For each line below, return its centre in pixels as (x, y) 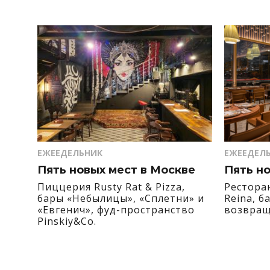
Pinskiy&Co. (67, 221)
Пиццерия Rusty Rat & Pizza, (111, 187)
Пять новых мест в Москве (116, 170)
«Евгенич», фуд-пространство (116, 209)
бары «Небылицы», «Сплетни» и (121, 198)
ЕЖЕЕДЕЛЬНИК (70, 152)
